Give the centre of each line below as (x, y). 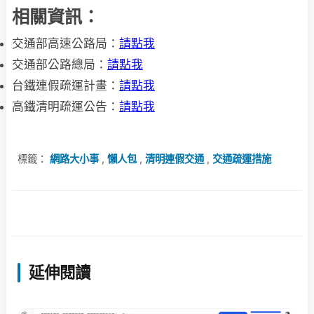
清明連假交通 (175, 158)
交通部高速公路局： (66, 43)
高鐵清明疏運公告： (66, 106)
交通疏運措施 (242, 158)
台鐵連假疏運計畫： (66, 85)
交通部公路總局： (60, 64)
